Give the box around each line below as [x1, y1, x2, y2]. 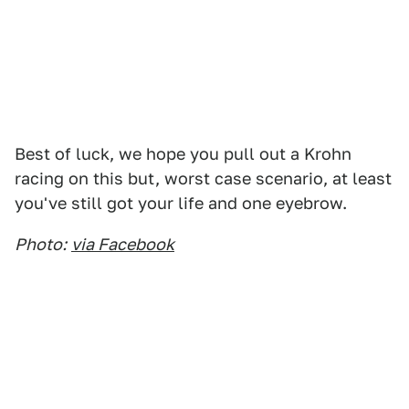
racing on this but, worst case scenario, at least [15, 169, 392, 188]
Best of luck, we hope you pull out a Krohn [15, 144, 351, 163]
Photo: [15, 235, 67, 254]
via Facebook [71, 235, 174, 254]
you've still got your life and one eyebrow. [15, 194, 347, 213]
